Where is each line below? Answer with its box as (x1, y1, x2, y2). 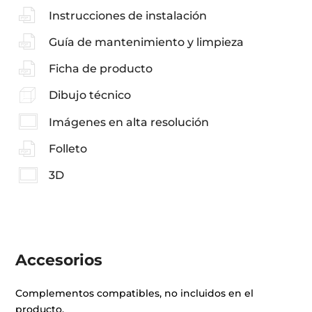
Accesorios (15, 250, 103, 270)
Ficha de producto (48, 62, 153, 76)
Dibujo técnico (48, 88, 131, 102)
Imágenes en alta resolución (48, 115, 209, 129)
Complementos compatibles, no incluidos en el (15, 286, 254, 299)
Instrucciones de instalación (48, 8, 207, 22)
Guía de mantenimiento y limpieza (48, 35, 244, 49)
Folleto (48, 142, 87, 156)
